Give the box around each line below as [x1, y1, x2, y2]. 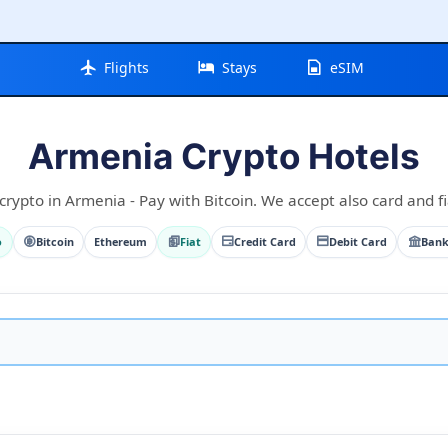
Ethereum [93, 233, 147, 249]
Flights [104, 57, 149, 77]
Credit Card [234, 233, 297, 249]
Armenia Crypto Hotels [28, 134, 420, 177]
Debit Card [329, 233, 388, 249]
